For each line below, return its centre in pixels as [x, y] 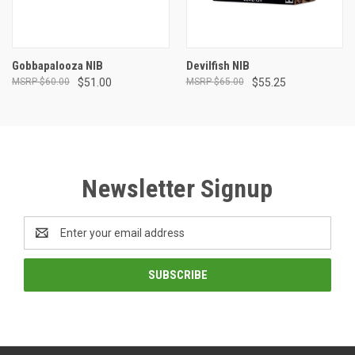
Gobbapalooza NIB [57, 65]
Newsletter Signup [177, 188]
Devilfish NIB [218, 65]
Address [45, 240]
